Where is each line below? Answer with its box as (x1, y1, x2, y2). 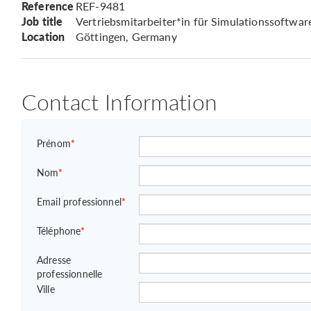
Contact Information (22, 86, 217, 117)
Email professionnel (37, 194, 121, 208)
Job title (22, 13, 63, 29)
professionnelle (37, 267, 103, 280)
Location (22, 28, 65, 44)
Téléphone (37, 224, 81, 237)
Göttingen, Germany (76, 28, 177, 44)
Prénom (37, 136, 71, 150)
